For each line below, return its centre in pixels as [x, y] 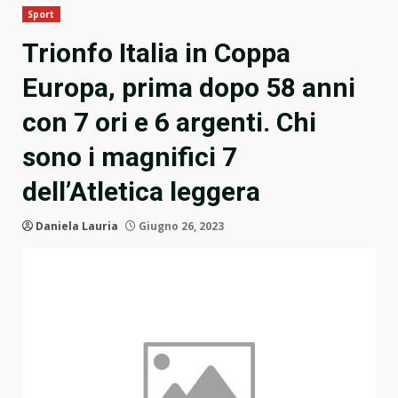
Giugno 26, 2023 [180, 227]
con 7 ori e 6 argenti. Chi [169, 123]
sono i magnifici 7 [130, 157]
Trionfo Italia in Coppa [156, 53]
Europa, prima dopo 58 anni [189, 88]
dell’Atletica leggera [141, 192]
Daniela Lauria [77, 227]
